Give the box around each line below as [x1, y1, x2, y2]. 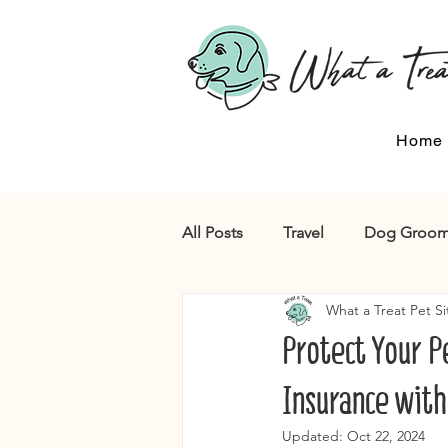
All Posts [182, 223, 243, 242]
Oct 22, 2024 [347, 427, 425, 445]
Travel [283, 223, 324, 242]
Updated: [282, 427, 347, 445]
